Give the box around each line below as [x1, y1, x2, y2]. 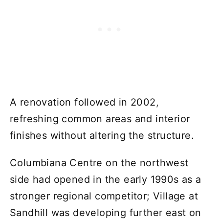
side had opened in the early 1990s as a [10, 173, 201, 185]
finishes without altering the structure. [10, 129, 194, 141]
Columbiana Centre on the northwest [10, 156, 189, 169]
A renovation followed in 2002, [10, 96, 159, 108]
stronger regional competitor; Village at [10, 190, 198, 202]
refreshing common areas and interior [10, 112, 190, 125]
